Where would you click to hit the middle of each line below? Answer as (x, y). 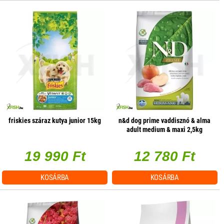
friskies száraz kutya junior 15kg (55, 120)
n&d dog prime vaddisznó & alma (165, 120)
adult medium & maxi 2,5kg (165, 129)
